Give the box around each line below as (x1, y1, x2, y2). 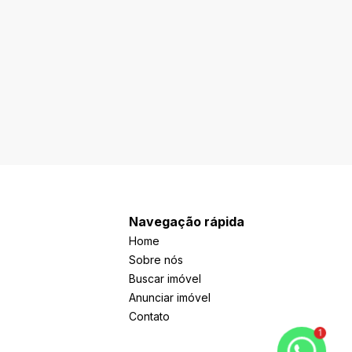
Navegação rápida (129, 214, 244, 229)
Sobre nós (129, 253, 183, 266)
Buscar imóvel (129, 272, 201, 285)
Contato (129, 310, 170, 323)
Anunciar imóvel (129, 291, 211, 304)
